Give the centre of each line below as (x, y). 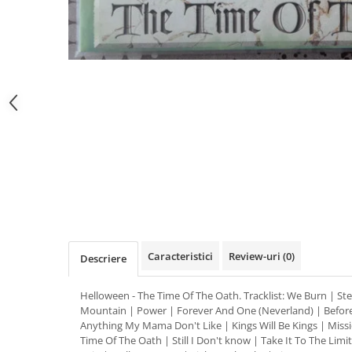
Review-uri (256, 256)
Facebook (315, 103)
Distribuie (315, 74)
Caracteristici (180, 256)
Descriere (103, 258)
